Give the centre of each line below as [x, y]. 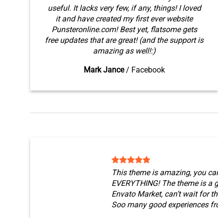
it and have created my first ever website [124, 19]
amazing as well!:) [124, 51]
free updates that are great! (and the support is [124, 40]
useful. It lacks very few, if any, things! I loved [124, 8]
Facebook [148, 70]
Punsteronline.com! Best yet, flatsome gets [124, 29]
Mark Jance [104, 70]
